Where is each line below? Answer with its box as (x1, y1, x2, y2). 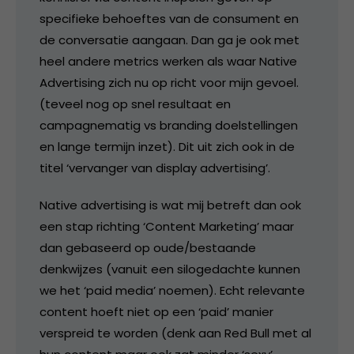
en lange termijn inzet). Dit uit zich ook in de (40, 137, 295, 155)
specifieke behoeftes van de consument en (40, 9, 299, 27)
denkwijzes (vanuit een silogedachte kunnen (40, 260, 300, 277)
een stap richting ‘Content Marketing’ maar (40, 217, 294, 235)
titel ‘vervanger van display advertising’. (40, 159, 270, 176)
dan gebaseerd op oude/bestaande (40, 239, 256, 256)
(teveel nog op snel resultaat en (40, 95, 231, 112)
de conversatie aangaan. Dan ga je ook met (40, 31, 299, 48)
